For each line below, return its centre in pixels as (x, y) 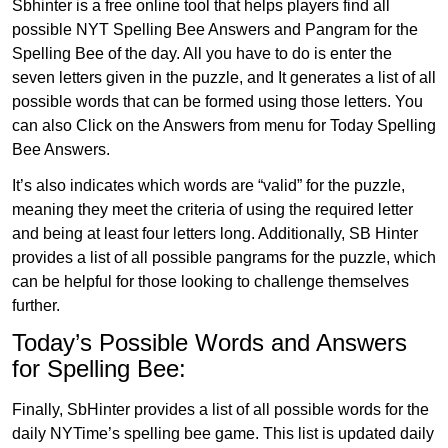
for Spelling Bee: (99, 368)
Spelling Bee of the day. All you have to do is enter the (202, 53)
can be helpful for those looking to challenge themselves (210, 281)
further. (36, 305)
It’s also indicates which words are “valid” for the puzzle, (208, 185)
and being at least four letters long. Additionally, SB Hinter (215, 233)
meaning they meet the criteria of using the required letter (212, 209)
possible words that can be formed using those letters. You (217, 101)
